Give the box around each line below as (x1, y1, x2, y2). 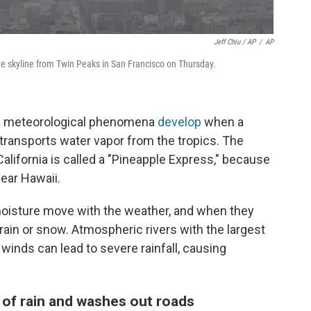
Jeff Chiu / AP (214, 37, 255, 47)
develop (158, 115, 204, 129)
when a (204, 115, 244, 129)
